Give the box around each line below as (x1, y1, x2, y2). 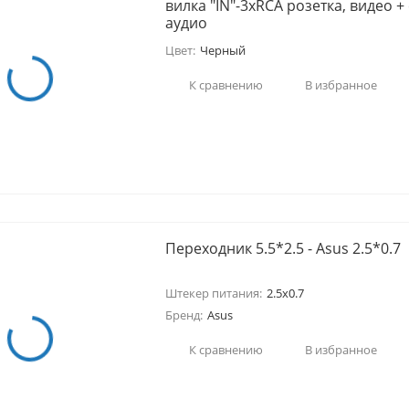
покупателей (89, 38, 173, 56)
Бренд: (164, 307, 203, 323)
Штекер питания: (164, 285, 262, 301)
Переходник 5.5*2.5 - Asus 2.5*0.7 (315, 238, 401, 258)
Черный (199, 42, 246, 58)
